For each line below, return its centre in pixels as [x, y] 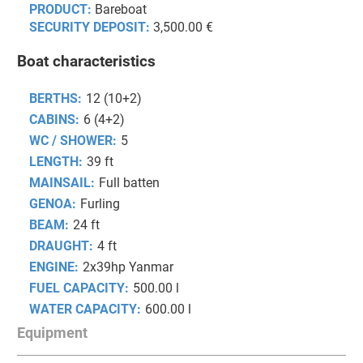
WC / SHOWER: [73, 141]
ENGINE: [54, 267]
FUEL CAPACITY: [79, 288]
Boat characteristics [86, 62]
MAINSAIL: [62, 183]
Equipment [52, 333]
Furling [100, 204]
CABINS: [54, 120]
